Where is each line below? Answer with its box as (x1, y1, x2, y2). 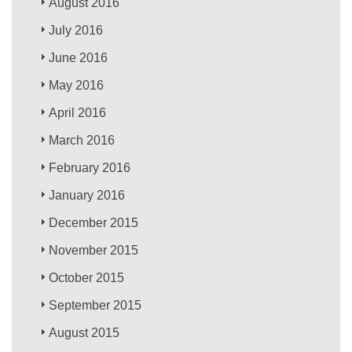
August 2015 (49, 325, 120, 339)
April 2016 (49, 105, 107, 119)
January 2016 (49, 188, 126, 202)
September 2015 (49, 298, 142, 312)
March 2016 (49, 133, 115, 147)
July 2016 (49, 23, 104, 37)
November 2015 (49, 243, 139, 257)
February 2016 (49, 160, 131, 174)
